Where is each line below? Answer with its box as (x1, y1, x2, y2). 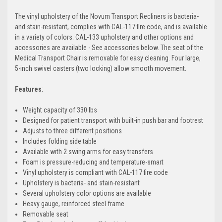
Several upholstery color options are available (23, 189, 152, 197)
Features (15, 85, 42, 93)
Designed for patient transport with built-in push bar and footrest (23, 116, 204, 124)
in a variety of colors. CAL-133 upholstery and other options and (15, 33, 194, 41)
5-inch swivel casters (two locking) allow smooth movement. (15, 64, 186, 72)
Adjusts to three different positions (23, 126, 122, 135)
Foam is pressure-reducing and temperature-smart (23, 158, 164, 166)
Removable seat (23, 210, 69, 218)
